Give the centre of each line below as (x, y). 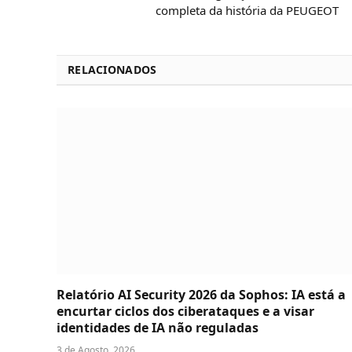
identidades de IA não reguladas (158, 327)
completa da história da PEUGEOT (247, 11)
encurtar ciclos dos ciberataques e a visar (185, 311)
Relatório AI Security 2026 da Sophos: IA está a (201, 294)
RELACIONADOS (112, 70)
